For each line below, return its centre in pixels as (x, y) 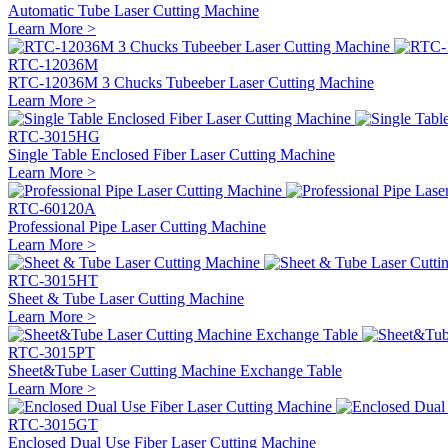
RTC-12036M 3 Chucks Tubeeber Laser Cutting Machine (191, 82)
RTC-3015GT (53, 424)
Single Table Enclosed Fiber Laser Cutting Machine (171, 154)
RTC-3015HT (53, 280)
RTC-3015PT (51, 352)
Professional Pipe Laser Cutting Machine (137, 226)
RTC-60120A (52, 208)
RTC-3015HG (54, 136)
